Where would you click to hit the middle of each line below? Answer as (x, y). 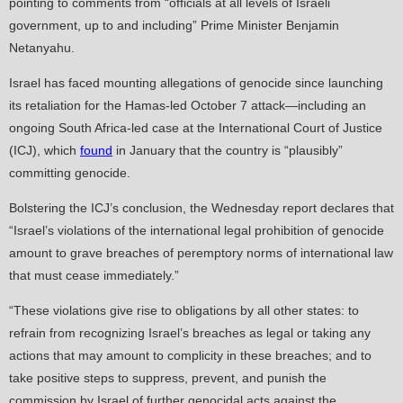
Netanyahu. (42, 48)
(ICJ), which (45, 151)
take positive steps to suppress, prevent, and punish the (168, 378)
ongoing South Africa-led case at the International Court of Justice (196, 128)
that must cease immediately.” (94, 276)
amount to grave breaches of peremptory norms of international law (201, 253)
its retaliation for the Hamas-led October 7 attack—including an (188, 106)
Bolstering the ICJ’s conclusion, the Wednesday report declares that (201, 208)
